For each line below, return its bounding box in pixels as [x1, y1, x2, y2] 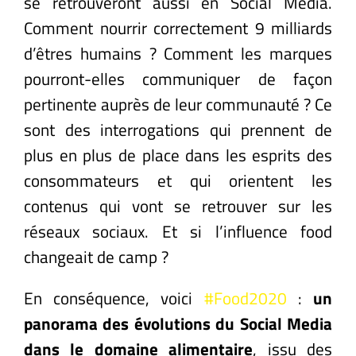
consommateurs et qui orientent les [24, 167, 332, 193]
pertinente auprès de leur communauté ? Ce [24, 91, 332, 117]
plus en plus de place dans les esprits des [24, 141, 332, 168]
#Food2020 [203, 284, 287, 311]
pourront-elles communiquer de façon [24, 65, 332, 91]
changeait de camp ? [24, 243, 168, 269]
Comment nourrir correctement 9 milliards [24, 14, 332, 41]
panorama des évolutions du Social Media [24, 310, 332, 336]
